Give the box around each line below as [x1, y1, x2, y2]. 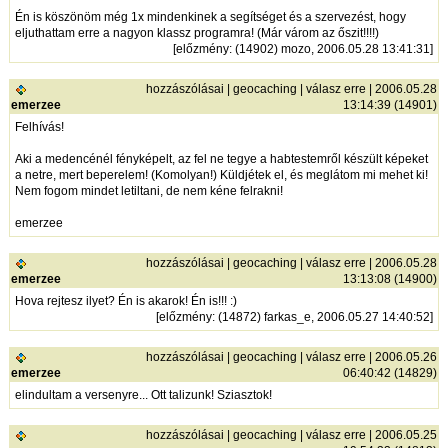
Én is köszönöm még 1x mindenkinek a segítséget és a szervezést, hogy [15, 10, 407, 25]
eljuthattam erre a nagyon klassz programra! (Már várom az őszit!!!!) [15, 26, 380, 41]
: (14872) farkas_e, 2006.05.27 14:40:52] [212, 310, 434, 325]
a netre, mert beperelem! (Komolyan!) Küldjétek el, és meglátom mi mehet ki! [15, 168, 429, 183]
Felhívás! [15, 120, 65, 135]
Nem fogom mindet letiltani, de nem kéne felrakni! [15, 184, 284, 199]
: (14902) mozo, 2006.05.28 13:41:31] [229, 42, 434, 57]
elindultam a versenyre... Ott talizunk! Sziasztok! [15, 388, 273, 403]
